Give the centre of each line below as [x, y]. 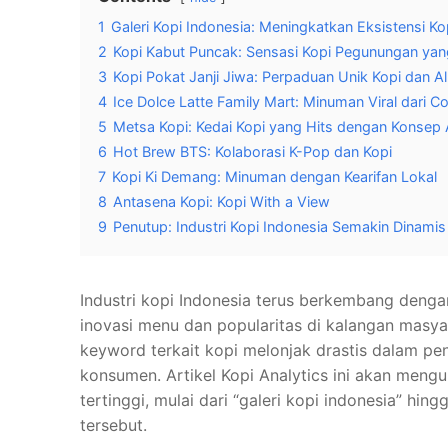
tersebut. [113, 425]
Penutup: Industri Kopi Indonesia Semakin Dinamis [279, 227]
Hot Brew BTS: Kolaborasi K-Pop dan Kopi [252, 152]
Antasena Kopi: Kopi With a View [221, 202]
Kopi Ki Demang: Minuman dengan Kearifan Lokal [274, 177]
